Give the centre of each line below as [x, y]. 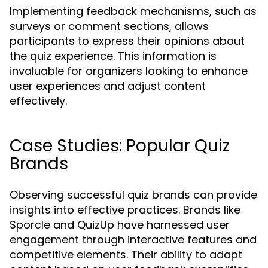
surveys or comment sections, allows [109, 26]
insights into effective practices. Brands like [125, 210]
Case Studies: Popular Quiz [120, 146]
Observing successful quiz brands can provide [133, 195]
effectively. [38, 101]
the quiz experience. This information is [113, 56]
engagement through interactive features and [133, 240]
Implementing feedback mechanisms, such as [133, 11]
